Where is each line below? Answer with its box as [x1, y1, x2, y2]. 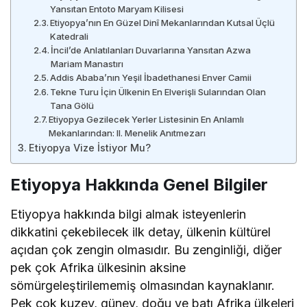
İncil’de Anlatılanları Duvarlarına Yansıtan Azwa [51, 44, 251, 56]
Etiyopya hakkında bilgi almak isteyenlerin [10, 206, 247, 221]
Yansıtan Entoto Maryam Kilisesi [50, 3, 184, 14]
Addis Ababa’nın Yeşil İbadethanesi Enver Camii [50, 71, 252, 83]
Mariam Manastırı [51, 58, 124, 69]
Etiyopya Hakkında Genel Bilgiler [10, 174, 268, 195]
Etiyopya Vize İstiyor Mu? [28, 141, 151, 153]
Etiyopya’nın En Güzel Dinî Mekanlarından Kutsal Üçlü [50, 16, 275, 28]
